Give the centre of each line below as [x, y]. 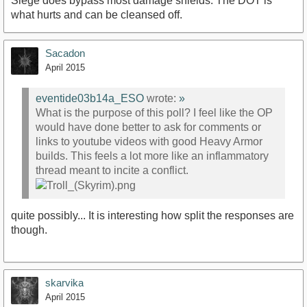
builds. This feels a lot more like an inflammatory [152, 156]
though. [29, 230]
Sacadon [65, 53]
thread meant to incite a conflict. [112, 170]
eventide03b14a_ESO [90, 98]
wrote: [161, 98]
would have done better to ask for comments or [148, 127]
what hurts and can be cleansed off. [97, 15]
